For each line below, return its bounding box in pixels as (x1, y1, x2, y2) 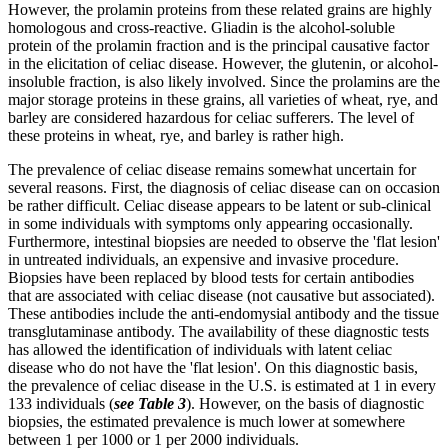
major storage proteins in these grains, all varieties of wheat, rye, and (8, 90, 438, 108)
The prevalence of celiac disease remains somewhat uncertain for (8, 160, 416, 178)
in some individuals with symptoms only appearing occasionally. (8, 214, 413, 232)
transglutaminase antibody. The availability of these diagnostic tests (8, 322, 429, 340)
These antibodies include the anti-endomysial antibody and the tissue (8, 304, 439, 322)
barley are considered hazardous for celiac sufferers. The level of (8, 108, 414, 126)
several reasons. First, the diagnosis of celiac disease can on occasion (8, 178, 440, 196)
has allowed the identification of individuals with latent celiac (8, 340, 392, 358)
